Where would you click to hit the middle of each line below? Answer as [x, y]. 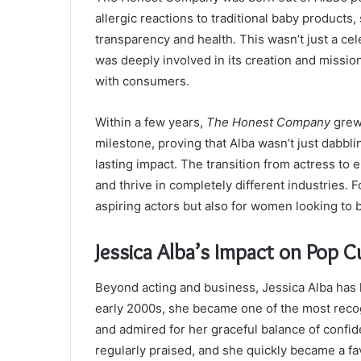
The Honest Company [268, 122]
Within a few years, [151, 122]
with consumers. [142, 81]
